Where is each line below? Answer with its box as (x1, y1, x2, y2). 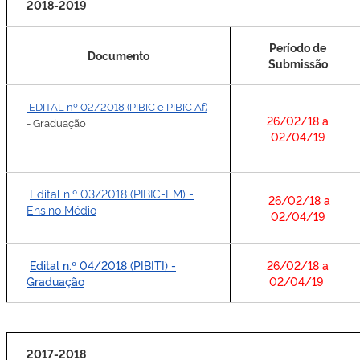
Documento (88, 47, 149, 63)
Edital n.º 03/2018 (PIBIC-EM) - (30, 186, 194, 201)
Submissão (268, 55, 328, 71)
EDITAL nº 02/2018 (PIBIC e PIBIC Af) (27, 99, 207, 113)
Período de (269, 39, 326, 55)
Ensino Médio (27, 202, 96, 217)
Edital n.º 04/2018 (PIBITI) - (30, 257, 176, 272)
